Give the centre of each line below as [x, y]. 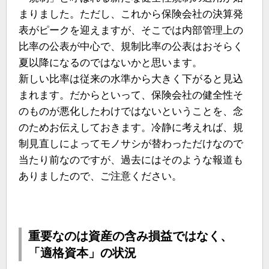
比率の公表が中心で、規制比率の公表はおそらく [131, 47]
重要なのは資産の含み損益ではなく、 [130, 236]
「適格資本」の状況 [82, 253]
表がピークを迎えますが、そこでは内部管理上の [131, 31]
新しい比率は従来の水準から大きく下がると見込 [131, 79]
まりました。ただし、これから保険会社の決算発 [131, 14]
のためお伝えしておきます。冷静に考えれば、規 [131, 128]
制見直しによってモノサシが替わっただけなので [131, 144]
